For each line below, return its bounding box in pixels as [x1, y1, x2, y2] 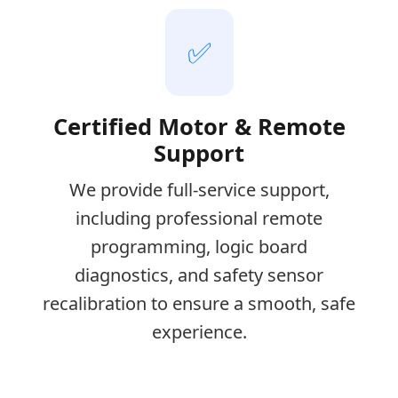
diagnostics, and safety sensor [75, 263, 323, 288]
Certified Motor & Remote [52, 111, 346, 143]
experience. [151, 320, 247, 345]
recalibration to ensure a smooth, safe [43, 291, 355, 316]
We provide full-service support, [68, 178, 330, 203]
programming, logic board [91, 235, 307, 259]
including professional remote [76, 206, 322, 231]
